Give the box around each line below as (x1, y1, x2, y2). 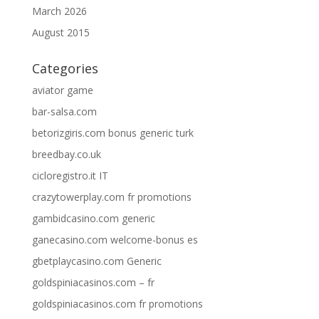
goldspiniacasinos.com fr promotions (31, 296, 203, 310)
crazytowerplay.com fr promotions (31, 189, 192, 204)
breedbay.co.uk (31, 147, 101, 161)
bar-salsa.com (31, 104, 97, 118)
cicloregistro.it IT (31, 168, 108, 182)
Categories (31, 59, 98, 77)
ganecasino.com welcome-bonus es (31, 232, 198, 246)
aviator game (31, 83, 93, 97)
